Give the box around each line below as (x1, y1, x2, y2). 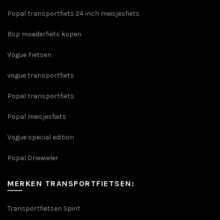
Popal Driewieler (7, 154, 58, 163)
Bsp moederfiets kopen (7, 30, 82, 39)
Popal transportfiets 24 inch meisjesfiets (7, 9, 139, 18)
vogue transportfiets (7, 71, 74, 80)
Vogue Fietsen (7, 51, 52, 59)
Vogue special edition (7, 133, 74, 142)
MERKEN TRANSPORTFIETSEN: (7, 179, 135, 189)
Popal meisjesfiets (7, 112, 66, 121)
